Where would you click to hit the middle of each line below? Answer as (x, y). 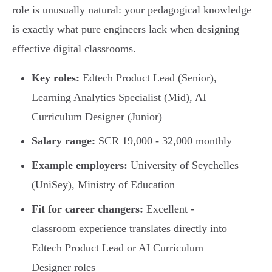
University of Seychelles (183, 165)
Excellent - (169, 209)
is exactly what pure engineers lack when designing (126, 29)
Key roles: (56, 78)
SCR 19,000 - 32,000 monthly (164, 141)
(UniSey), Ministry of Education (103, 185)
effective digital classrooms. (74, 49)
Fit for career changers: (87, 209)
